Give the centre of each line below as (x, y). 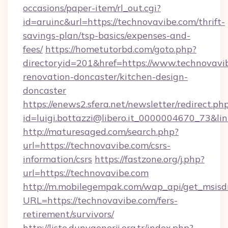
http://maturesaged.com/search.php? (101, 132)
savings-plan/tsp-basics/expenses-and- (107, 35)
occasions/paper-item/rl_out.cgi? (92, 8)
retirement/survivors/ (68, 214)
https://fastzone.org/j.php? (150, 159)
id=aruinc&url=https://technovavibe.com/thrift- (124, 22)
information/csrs (58, 159)
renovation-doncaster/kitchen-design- (105, 77)
